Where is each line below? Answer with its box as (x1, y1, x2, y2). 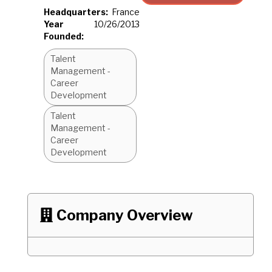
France (112, 7, 140, 17)
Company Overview (56, 206, 193, 224)
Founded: (44, 31, 84, 41)
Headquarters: (44, 7, 108, 17)
